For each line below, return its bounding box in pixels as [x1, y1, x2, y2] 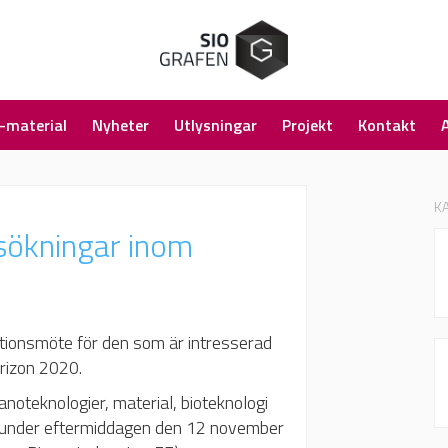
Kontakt [358, 113, 416, 138]
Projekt [282, 113, 333, 138]
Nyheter [92, 113, 149, 138]
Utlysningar [174, 113, 257, 138]
